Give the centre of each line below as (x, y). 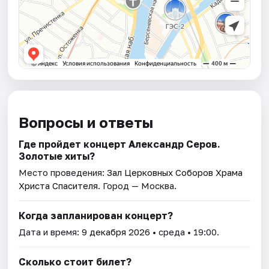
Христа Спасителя (59, 185)
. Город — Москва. (138, 185)
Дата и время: (50, 231)
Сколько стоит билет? (75, 261)
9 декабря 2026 (116, 231)
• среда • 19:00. (185, 231)
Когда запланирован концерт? (96, 215)
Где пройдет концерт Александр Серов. (120, 144)
